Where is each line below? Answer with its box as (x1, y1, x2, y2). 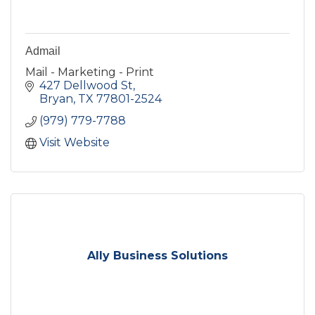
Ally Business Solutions (87, 248, 228, 262)
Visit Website (39, 135, 110, 149)
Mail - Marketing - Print (25, 65, 154, 79)
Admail (25, 44, 60, 57)
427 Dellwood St (39, 78, 133, 92)
